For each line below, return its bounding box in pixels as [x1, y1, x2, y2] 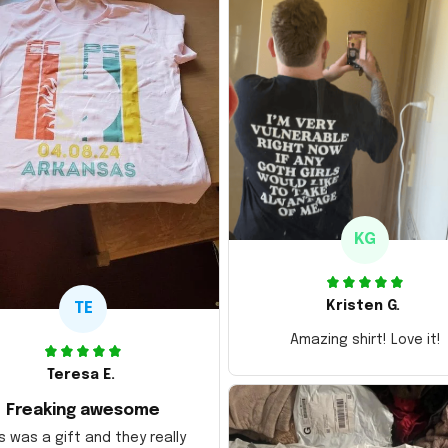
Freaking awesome [6, 401, 160, 419]
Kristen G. [326, 298, 400, 313]
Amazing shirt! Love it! [289, 332, 441, 347]
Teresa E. [47, 367, 115, 382]
